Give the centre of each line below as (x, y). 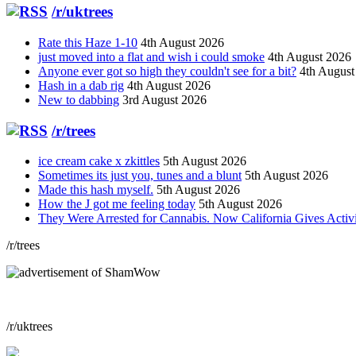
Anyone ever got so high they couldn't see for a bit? (167, 71)
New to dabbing (79, 99)
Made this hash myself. (96, 190)
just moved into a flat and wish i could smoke (151, 56)
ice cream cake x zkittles (99, 161)
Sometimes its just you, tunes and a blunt (140, 176)
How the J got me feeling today (117, 204)
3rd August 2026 (164, 99)
